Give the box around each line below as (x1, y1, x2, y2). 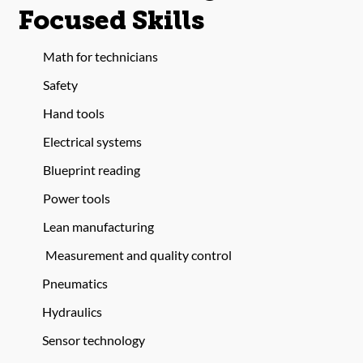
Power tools (42, 190, 110, 207)
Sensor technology (42, 332, 146, 348)
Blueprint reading (42, 162, 140, 178)
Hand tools (42, 105, 105, 122)
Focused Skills (18, 5, 205, 36)
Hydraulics (42, 304, 103, 320)
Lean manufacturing (42, 219, 154, 235)
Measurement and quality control (45, 247, 233, 263)
